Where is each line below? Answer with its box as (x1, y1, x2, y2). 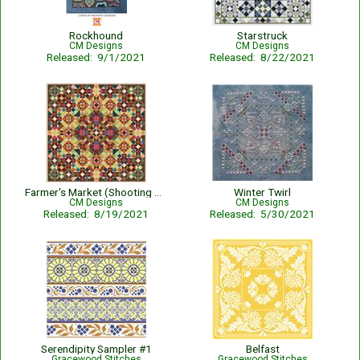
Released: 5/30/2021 (210, 207, 315, 220)
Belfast (245, 342, 280, 355)
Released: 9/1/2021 (47, 51, 145, 63)
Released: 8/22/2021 (210, 51, 315, 63)
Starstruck (237, 29, 288, 42)
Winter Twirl (234, 186, 291, 198)
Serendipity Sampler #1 (40, 342, 152, 355)
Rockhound (69, 29, 123, 42)
